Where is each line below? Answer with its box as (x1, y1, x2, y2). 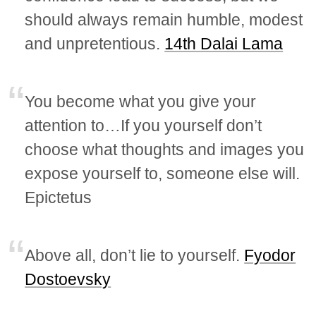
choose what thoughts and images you (25, 140, 305, 159)
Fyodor (244, 246, 296, 265)
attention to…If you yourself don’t (25, 116, 262, 135)
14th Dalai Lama (164, 35, 284, 54)
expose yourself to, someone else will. (25, 164, 300, 183)
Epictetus (25, 188, 92, 207)
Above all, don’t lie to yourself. (25, 246, 245, 265)
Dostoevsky (25, 270, 111, 289)
